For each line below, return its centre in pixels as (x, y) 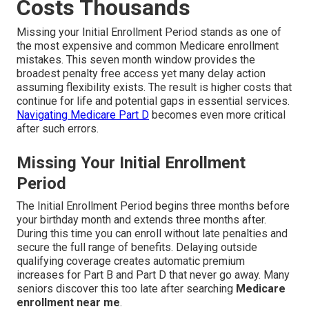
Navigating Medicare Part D (83, 115)
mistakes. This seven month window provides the (136, 60)
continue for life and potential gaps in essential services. (153, 101)
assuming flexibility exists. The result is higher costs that (154, 88)
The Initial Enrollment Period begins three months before (153, 206)
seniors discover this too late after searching (126, 289)
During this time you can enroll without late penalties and (152, 234)
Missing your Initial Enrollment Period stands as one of (149, 32)
